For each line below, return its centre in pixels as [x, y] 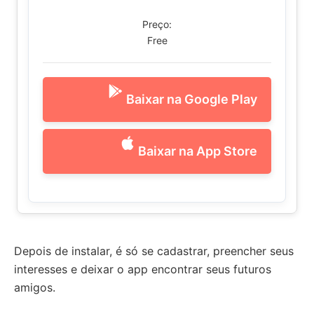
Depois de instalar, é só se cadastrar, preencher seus [154, 251]
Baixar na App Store [198, 151]
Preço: [157, 24]
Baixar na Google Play [192, 100]
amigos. [35, 287]
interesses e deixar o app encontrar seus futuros [143, 269]
